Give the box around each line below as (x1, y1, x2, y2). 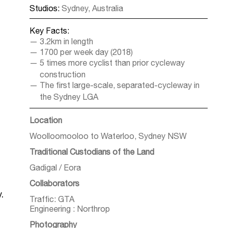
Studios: (30, 4, 62, 13)
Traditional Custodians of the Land (30, 147, 154, 156)
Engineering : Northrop (30, 204, 110, 213)
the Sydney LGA (40, 92, 98, 101)
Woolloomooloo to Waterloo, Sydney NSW (30, 131, 187, 140)
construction (40, 70, 85, 79)
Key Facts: (30, 26, 69, 35)
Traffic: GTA (30, 194, 74, 204)
